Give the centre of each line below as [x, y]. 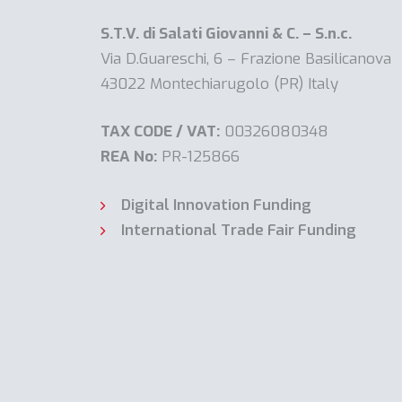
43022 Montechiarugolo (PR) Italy [219, 83]
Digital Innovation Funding [216, 205]
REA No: [129, 157]
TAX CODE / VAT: [160, 132]
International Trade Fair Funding [238, 230]
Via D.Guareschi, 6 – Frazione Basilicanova [246, 58]
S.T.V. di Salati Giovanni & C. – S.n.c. [226, 33]
